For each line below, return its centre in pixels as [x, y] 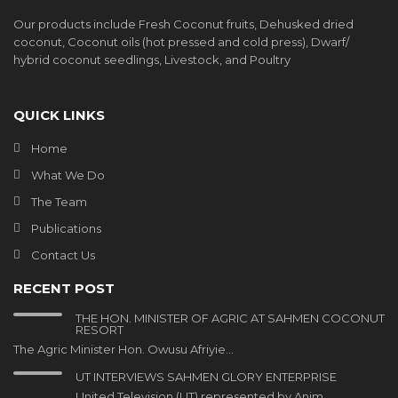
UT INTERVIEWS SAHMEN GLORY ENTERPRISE [206, 377]
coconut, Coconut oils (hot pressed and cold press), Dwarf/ [181, 41]
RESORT [99, 330]
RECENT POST [64, 289]
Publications [66, 229]
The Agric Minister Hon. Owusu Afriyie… [123, 350]
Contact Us [63, 255]
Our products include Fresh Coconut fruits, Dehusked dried [183, 24]
